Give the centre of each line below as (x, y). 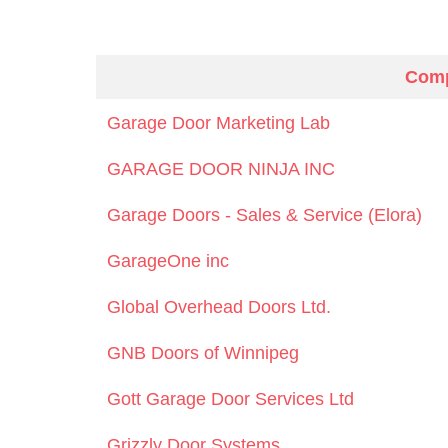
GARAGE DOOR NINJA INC (221, 168)
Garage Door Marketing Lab (219, 122)
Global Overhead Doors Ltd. (219, 306)
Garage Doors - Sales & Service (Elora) (265, 214)
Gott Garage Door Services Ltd (231, 398)
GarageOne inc (168, 260)
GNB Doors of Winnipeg (203, 352)
